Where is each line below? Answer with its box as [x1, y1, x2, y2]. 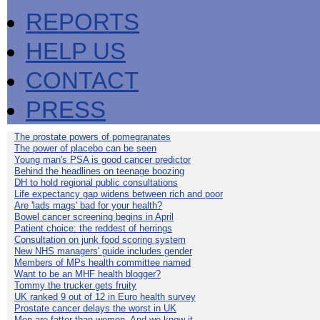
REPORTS [26, 9, 139, 35]
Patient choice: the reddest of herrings [14, 223, 172, 234]
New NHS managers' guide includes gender [14, 246, 192, 256]
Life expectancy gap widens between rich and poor [14, 189, 223, 199]
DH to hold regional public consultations [14, 177, 178, 188]
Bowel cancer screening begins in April [14, 211, 174, 222]
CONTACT [26, 67, 139, 94]
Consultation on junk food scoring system [14, 234, 186, 245]
